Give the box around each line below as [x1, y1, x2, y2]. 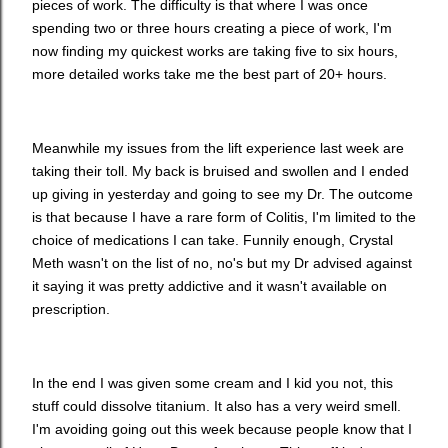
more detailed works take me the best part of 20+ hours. [32, 65, 387, 82]
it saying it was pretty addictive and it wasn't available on [32, 277, 387, 294]
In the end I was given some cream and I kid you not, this [32, 374, 393, 391]
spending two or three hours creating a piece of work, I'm [32, 19, 392, 36]
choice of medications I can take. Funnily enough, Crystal [32, 231, 393, 248]
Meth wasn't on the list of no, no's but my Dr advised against [32, 254, 412, 271]
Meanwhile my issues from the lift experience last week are [32, 139, 404, 156]
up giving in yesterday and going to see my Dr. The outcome [32, 185, 413, 202]
